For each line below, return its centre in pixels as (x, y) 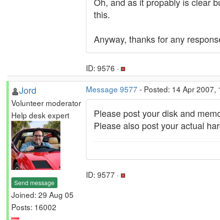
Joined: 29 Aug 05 (42, 194)
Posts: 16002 (34, 206)
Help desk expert (40, 115)
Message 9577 (112, 89)
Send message (34, 182)
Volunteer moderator (46, 103)
